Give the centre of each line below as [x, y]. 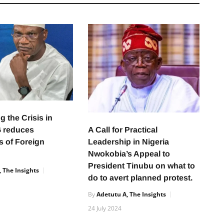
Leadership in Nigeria [128, 142]
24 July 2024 [104, 208]
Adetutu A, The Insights [131, 194]
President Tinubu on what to [141, 166]
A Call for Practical [122, 130]
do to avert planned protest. [140, 178]
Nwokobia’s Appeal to [129, 154]
